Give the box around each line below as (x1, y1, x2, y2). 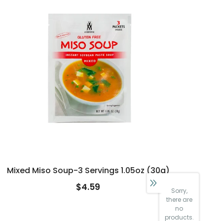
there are (166, 195, 192, 204)
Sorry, (171, 186, 187, 195)
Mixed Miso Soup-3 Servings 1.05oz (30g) (6, 165, 170, 176)
